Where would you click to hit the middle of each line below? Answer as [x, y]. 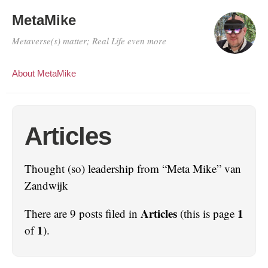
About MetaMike [44, 73]
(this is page [207, 213]
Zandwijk [46, 185]
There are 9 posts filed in [83, 213]
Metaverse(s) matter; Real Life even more [89, 41]
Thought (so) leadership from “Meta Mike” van [133, 168]
